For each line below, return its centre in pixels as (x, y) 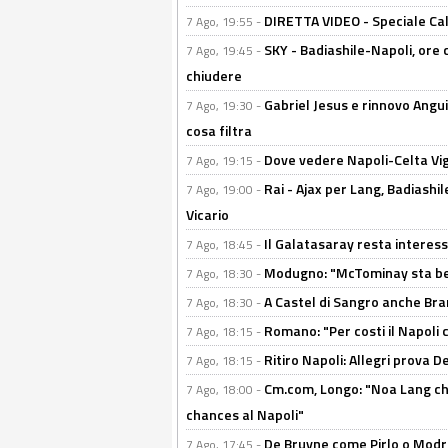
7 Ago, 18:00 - (225, 389)
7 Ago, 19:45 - (225, 50)
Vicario (207, 214)
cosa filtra (219, 130)
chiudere (214, 75)
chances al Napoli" (245, 414)
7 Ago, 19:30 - (225, 105)
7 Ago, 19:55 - (225, 21)
